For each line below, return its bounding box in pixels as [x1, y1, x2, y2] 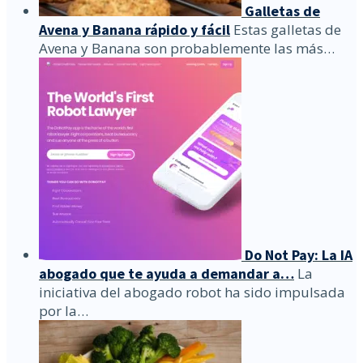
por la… [39, 301, 88, 321]
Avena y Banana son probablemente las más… [39, 39, 335, 58]
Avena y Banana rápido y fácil [39, 20, 230, 40]
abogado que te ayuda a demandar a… [39, 264, 294, 284]
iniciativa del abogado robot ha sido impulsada [39, 283, 345, 302]
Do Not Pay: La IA [245, 246, 352, 265]
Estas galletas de [230, 20, 341, 40]
